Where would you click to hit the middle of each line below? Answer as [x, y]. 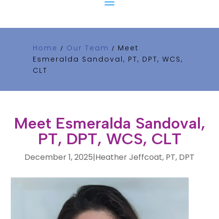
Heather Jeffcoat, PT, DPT [145, 157]
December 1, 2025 [59, 157]
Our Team [88, 48]
